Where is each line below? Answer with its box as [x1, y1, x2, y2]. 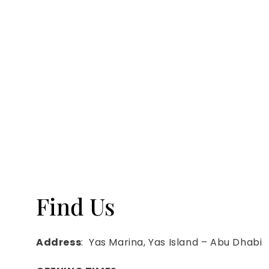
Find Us [36, 190, 115, 222]
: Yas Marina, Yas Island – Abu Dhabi [81, 235, 262, 250]
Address [36, 235, 82, 250]
